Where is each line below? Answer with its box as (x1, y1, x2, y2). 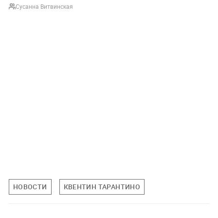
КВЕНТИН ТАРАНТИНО (63, 182, 141, 191)
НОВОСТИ (13, 182, 47, 191)
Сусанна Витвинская (15, 2, 73, 11)
